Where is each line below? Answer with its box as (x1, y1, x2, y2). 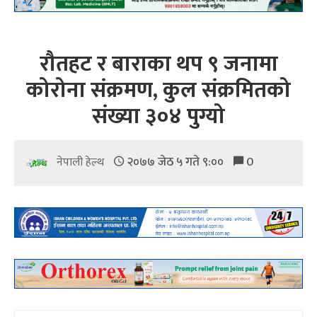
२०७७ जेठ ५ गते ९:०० (124, 152, 226, 173)
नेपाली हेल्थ (57, 153, 107, 173)
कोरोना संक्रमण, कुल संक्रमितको (26, 72, 291, 109)
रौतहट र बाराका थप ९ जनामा (39, 46, 278, 83)
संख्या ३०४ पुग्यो (92, 98, 225, 135)
